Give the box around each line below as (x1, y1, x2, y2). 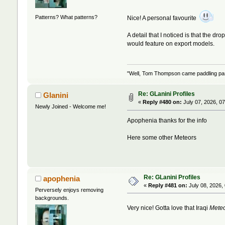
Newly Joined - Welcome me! (35, 103, 106, 110)
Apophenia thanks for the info (127, 117, 207, 125)
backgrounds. (35, 194, 69, 201)
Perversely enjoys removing (35, 186, 103, 193)
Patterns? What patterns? (35, 14, 97, 20)
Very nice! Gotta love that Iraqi (127, 204, 210, 211)
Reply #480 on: (142, 99, 182, 105)
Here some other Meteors (127, 134, 197, 142)
